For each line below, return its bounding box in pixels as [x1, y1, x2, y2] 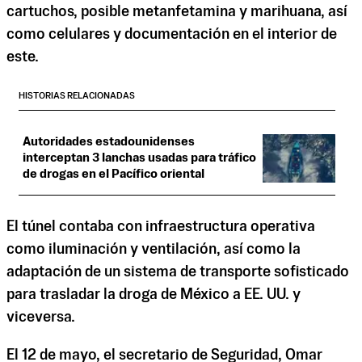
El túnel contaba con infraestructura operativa [6, 219, 315, 234]
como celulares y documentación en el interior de [6, 27, 337, 42]
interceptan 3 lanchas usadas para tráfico [23, 151, 256, 164]
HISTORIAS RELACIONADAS [19, 90, 135, 101]
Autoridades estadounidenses [23, 135, 195, 148]
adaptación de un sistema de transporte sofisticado [6, 264, 349, 280]
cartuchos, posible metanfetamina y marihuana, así [6, 4, 347, 19]
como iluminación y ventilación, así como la [6, 242, 301, 257]
